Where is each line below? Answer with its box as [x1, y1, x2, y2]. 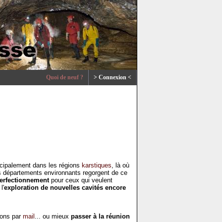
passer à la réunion [71, 213, 130, 220]
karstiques [82, 162, 111, 169]
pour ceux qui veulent [49, 176, 112, 184]
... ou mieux [35, 213, 71, 220]
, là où [111, 162, 129, 169]
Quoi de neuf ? [46, 74, 83, 81]
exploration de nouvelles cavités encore [4, 184, 126, 191]
